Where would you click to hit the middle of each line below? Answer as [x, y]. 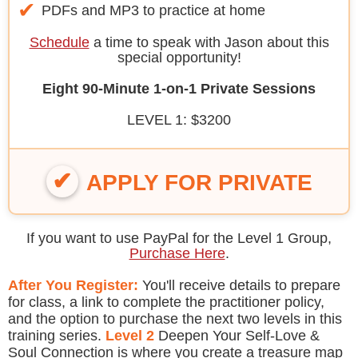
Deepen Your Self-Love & [237, 335]
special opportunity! [179, 57]
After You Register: [73, 285]
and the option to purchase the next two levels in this [175, 318]
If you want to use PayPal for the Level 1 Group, [179, 238]
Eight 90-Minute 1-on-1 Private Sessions [179, 88]
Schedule [59, 42]
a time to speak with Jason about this [209, 42]
